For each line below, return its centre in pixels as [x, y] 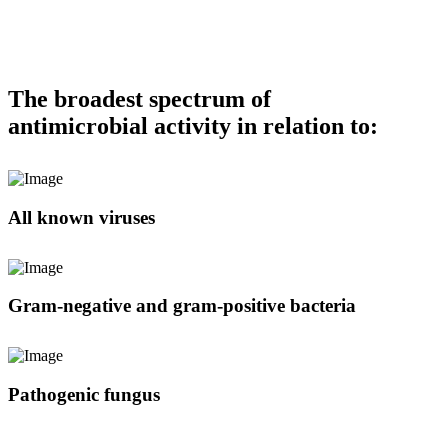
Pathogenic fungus [84, 395]
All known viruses [81, 217]
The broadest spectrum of [139, 99]
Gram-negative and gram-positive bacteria [182, 306]
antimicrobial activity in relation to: [193, 126]
